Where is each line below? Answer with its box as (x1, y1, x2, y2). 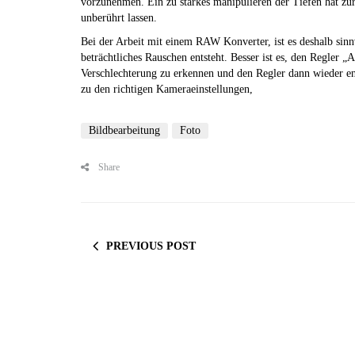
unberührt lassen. (81, 12, 157, 24)
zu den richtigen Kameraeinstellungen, (81, 83, 253, 95)
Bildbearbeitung (89, 124, 160, 136)
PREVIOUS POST (106, 240, 196, 252)
